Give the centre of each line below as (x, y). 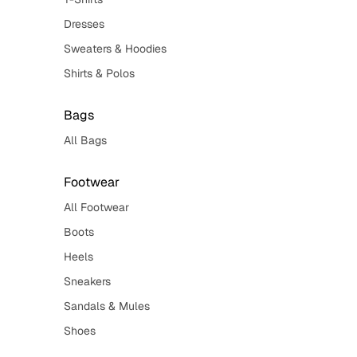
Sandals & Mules (107, 306)
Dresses (84, 24)
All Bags (85, 140)
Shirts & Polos (99, 73)
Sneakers (87, 281)
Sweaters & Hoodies (115, 49)
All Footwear (96, 207)
